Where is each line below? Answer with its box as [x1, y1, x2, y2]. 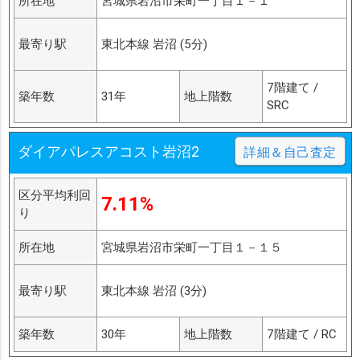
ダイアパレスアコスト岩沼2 [17, 142, 199, 162]
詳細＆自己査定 [243, 144, 337, 161]
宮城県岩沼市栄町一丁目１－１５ [100, 239, 282, 256]
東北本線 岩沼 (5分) [100, 36, 207, 52]
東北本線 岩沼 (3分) [100, 283, 207, 299]
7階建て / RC [266, 326, 337, 342]
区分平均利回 [18, 187, 91, 203]
